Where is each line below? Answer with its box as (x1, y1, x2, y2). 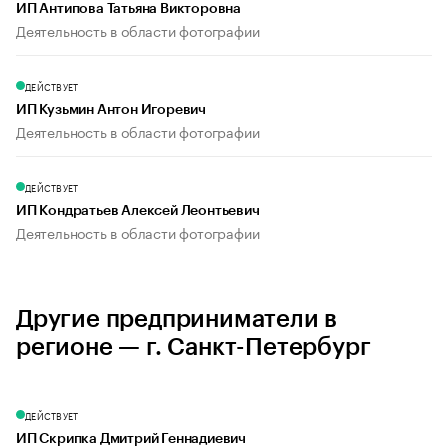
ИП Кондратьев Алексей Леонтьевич (16, 204, 260, 219)
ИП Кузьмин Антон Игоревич (16, 103, 206, 118)
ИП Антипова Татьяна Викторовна (16, 2, 241, 17)
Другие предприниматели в (16, 307, 338, 332)
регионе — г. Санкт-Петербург (16, 335, 371, 360)
